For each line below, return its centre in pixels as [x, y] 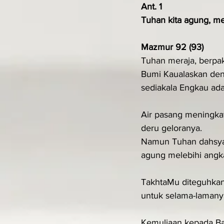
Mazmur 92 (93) [172, 47]
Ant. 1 [151, 6]
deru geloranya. [171, 128]
